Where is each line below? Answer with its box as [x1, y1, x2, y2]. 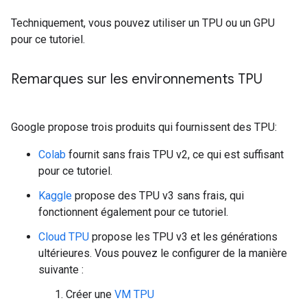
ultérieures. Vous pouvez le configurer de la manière [38, 247, 287, 260]
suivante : [38, 263, 84, 276]
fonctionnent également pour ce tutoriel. [38, 206, 228, 219]
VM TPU [114, 288, 154, 301]
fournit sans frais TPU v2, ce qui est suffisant [66, 148, 284, 161]
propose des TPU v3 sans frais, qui [72, 189, 244, 202]
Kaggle [38, 189, 72, 202]
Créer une [66, 288, 114, 301]
